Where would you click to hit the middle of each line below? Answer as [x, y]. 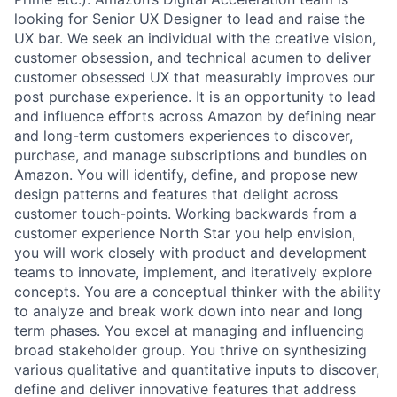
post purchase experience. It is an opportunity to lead [195, 96]
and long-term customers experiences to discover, [183, 135]
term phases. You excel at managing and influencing [189, 330]
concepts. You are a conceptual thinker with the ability [198, 291]
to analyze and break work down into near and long [188, 311]
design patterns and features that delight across [176, 194]
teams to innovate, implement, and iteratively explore [193, 272]
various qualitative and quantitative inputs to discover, [197, 369]
